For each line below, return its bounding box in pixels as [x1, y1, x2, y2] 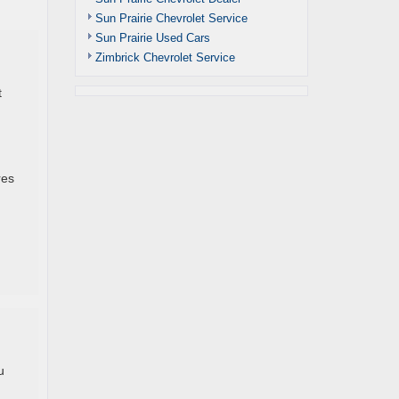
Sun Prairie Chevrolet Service [94, 12, 248, 25]
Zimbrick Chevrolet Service [94, 51, 235, 64]
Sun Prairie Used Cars [94, 31, 210, 45]
